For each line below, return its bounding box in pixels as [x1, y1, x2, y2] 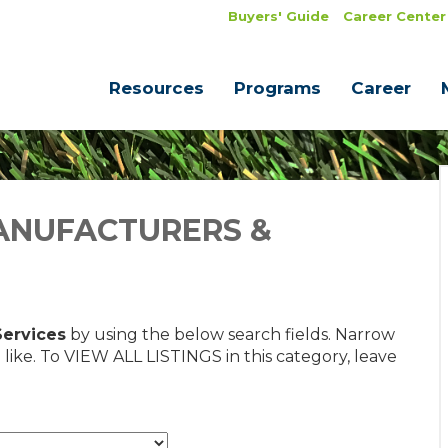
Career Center [343, 8, 446, 24]
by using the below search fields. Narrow [66, 325, 395, 344]
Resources [109, 78, 204, 98]
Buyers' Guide [228, 8, 329, 24]
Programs [234, 78, 321, 98]
